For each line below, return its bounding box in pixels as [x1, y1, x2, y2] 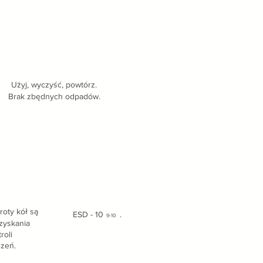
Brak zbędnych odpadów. [8, 92, 100, 101]
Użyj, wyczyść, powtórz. [11, 80, 97, 89]
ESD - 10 [72, 210, 103, 219]
